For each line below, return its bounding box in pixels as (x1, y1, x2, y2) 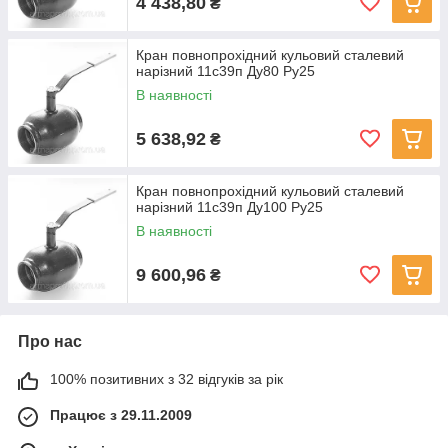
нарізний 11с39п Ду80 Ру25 (136, 63, 315, 79)
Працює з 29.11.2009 (50, 407, 192, 423)
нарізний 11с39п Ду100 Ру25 (136, 199, 323, 215)
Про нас (18, 333, 82, 350)
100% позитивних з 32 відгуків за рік (50, 371, 283, 387)
